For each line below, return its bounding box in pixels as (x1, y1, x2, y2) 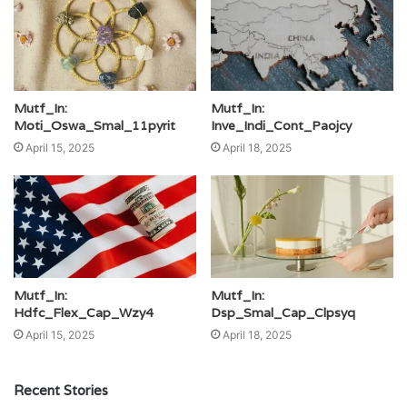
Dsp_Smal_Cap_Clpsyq (211, 304, 355, 322)
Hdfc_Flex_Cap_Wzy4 (14, 304, 154, 322)
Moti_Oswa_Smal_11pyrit (14, 116, 175, 134)
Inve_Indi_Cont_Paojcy (211, 116, 352, 134)
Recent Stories (14, 382, 108, 400)
